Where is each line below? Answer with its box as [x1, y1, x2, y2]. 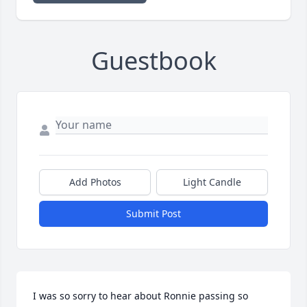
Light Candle [183, 175, 241, 189]
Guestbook [90, 44, 217, 78]
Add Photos [69, 175, 121, 189]
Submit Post [126, 207, 181, 221]
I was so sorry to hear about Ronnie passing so [33, 289, 248, 303]
